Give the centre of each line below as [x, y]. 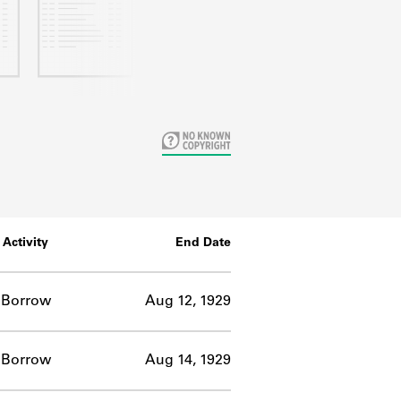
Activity [26, 243]
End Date [203, 243]
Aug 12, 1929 [188, 301]
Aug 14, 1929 [188, 360]
